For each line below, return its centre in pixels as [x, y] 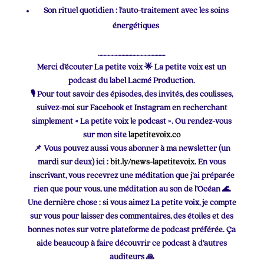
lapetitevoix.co [155, 135]
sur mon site [106, 135]
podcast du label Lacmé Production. [132, 81]
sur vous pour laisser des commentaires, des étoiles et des [132, 216]
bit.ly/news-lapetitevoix [153, 162]
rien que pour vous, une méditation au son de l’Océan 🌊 [132, 189]
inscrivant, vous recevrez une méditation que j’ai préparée [132, 176]
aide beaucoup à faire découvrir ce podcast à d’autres [132, 243]
